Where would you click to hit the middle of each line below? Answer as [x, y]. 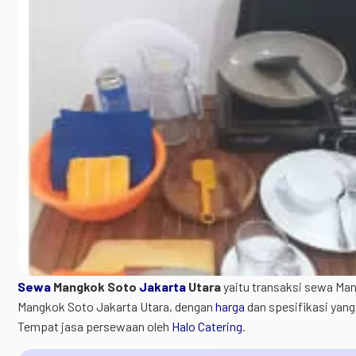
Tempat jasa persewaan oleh [95, 326]
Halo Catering [207, 326]
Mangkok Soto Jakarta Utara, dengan [116, 306]
